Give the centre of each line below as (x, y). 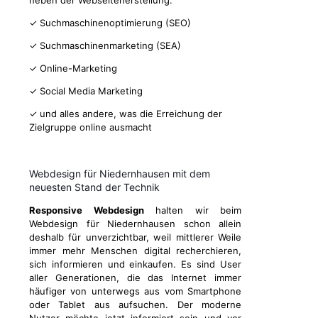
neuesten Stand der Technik (94, 187)
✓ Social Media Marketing (86, 91)
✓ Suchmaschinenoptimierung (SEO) (110, 23)
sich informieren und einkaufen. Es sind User (135, 264)
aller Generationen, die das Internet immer (135, 278)
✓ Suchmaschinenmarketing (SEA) (105, 46)
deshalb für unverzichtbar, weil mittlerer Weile (135, 237)
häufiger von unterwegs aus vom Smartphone (135, 291)
